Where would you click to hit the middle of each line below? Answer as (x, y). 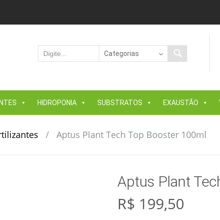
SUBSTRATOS (120, 103)
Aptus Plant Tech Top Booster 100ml (131, 135)
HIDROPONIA (57, 103)
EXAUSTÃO (181, 103)
